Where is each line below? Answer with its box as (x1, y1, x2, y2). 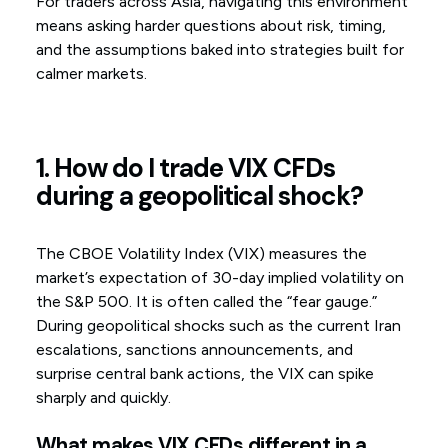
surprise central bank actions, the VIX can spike (35, 364, 374, 384)
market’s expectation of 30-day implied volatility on (35, 268, 404, 288)
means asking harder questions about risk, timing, (35, 16, 386, 36)
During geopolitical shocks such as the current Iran (35, 316, 401, 336)
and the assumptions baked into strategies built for (35, 40, 404, 60)
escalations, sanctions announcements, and (35, 340, 353, 360)
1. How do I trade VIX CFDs (35, 151, 335, 186)
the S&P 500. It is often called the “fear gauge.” (35, 292, 377, 312)
